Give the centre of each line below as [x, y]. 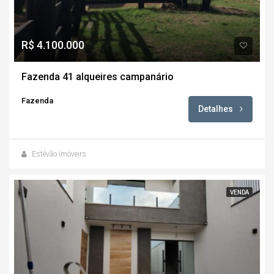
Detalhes [217, 109]
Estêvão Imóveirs [59, 154]
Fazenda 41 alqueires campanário [98, 76]
